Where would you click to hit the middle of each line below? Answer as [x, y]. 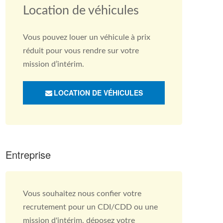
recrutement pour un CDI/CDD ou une [90, 207]
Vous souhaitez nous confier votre [82, 194]
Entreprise [28, 155]
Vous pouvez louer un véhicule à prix [87, 37]
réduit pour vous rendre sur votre [81, 51]
